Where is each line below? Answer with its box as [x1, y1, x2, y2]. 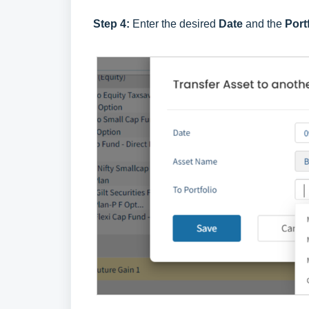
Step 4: [93, 18, 132, 30]
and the [243, 18, 285, 30]
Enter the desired [132, 18, 219, 30]
